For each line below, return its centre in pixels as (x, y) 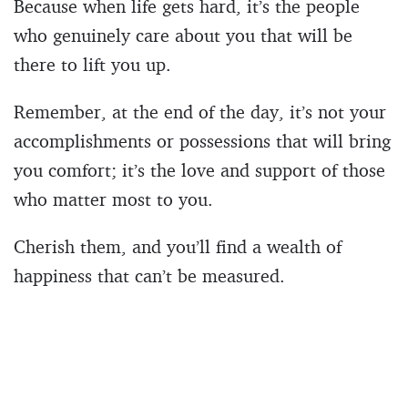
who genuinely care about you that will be (183, 35)
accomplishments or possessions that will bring (202, 140)
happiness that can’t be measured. (149, 275)
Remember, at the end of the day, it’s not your (200, 111)
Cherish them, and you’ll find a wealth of (178, 246)
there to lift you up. (92, 64)
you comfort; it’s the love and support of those (199, 169)
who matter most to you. (113, 199)
